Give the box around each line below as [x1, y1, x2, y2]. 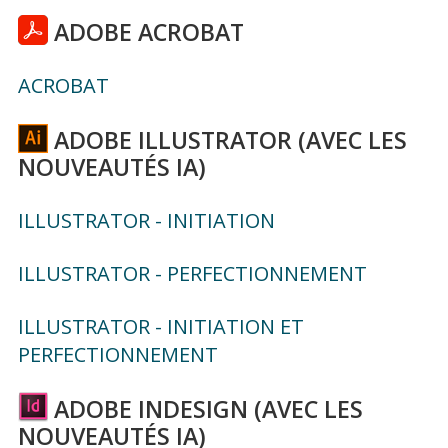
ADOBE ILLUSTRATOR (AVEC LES [53, 123, 407, 156]
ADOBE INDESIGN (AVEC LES [53, 393, 363, 426]
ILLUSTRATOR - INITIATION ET [17, 313, 304, 341]
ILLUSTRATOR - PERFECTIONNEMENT [17, 259, 367, 287]
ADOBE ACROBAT [53, 16, 244, 49]
